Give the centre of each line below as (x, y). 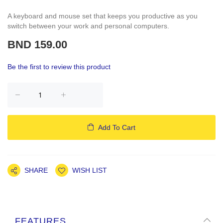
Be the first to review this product (59, 66)
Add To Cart (117, 127)
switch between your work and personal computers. (88, 26)
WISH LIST (90, 170)
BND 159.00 (37, 44)
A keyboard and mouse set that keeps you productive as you (103, 16)
